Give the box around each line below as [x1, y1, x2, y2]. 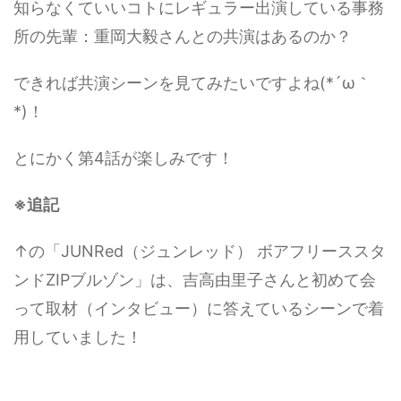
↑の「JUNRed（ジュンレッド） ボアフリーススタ [13, 241, 386, 260]
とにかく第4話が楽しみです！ [13, 148, 234, 167]
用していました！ [13, 327, 142, 346]
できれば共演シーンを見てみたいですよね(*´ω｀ [13, 73, 371, 92]
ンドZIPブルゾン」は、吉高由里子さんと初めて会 [13, 269, 376, 289]
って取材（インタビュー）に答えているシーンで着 [13, 298, 384, 318]
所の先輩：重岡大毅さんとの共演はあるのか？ [13, 26, 352, 46]
